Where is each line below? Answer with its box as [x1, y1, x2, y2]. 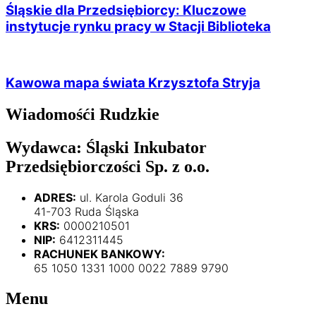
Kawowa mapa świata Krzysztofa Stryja [6, 75, 260, 92]
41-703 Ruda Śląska [34, 204, 139, 219]
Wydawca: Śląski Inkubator [6, 138, 207, 157]
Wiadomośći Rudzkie [6, 105, 159, 124]
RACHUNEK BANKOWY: [34, 246, 165, 261]
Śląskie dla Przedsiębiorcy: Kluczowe [6, 1, 246, 18]
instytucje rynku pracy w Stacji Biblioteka [6, 18, 271, 35]
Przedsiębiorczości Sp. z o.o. [6, 157, 209, 176]
